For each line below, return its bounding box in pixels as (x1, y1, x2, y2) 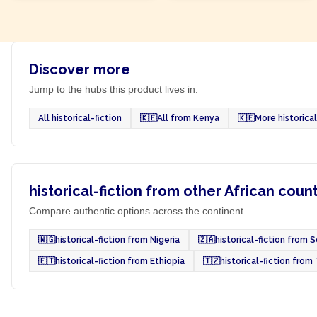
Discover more (29, 61, 130, 78)
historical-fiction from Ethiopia (55, 256, 185, 266)
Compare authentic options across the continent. (29, 205, 246, 217)
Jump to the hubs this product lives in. (29, 83, 198, 95)
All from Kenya (157, 113, 219, 123)
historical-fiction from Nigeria (55, 235, 180, 245)
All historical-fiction (38, 113, 122, 123)
